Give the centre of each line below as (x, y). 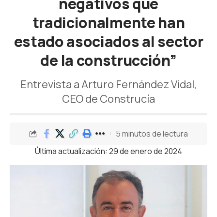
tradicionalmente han (108, 23)
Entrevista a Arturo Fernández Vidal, (108, 84)
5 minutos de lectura (152, 133)
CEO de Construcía (108, 99)
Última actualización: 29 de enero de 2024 (108, 151)
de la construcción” (108, 60)
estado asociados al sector (108, 41)
